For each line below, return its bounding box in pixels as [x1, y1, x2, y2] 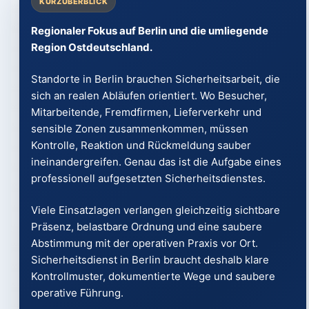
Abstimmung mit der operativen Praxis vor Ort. [30, 237, 258, 250]
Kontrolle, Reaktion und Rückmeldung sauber [30, 139, 251, 152]
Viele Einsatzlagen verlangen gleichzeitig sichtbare [30, 203, 280, 217]
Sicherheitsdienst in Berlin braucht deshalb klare [30, 253, 269, 266]
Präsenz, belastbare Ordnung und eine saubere [30, 220, 262, 233]
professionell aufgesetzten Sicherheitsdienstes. [30, 172, 266, 185]
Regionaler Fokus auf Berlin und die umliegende [30, 24, 268, 37]
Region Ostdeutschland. [30, 41, 152, 54]
